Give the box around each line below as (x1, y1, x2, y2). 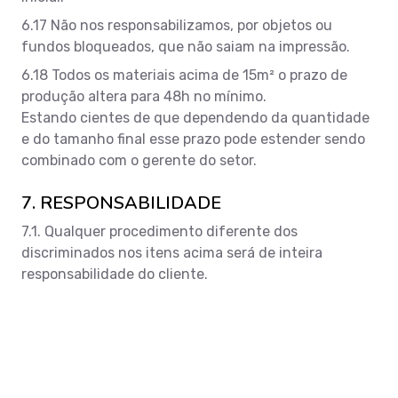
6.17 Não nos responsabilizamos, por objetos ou (21, 16, 332, 34)
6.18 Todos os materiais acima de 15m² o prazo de (21, 66, 347, 84)
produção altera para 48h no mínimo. (21, 87, 267, 105)
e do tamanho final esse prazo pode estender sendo (21, 130, 365, 147)
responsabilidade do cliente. (21, 265, 208, 283)
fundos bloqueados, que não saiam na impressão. (21, 37, 350, 55)
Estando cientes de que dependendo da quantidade (21, 108, 370, 126)
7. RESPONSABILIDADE (21, 190, 221, 215)
